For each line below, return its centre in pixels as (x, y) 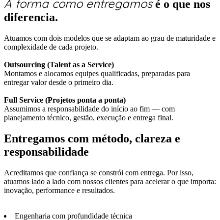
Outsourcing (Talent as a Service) (59, 65)
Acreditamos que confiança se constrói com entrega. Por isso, (99, 173)
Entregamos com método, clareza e (92, 139)
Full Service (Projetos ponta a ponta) (65, 100)
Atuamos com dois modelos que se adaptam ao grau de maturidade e (110, 38)
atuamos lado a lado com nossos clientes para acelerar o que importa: (110, 182)
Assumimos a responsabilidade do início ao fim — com (89, 109)
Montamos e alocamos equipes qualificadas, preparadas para (97, 74)
